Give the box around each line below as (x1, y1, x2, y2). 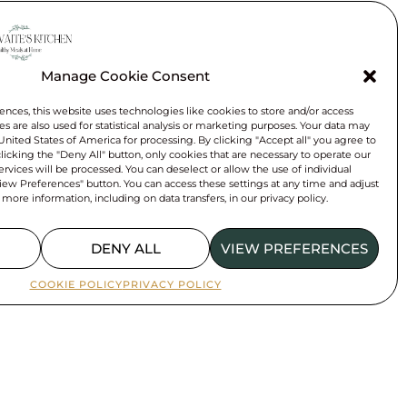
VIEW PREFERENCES (221, 239, 368, 257)
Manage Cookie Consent (41, 67, 210, 84)
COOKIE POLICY (29, 278, 123, 291)
